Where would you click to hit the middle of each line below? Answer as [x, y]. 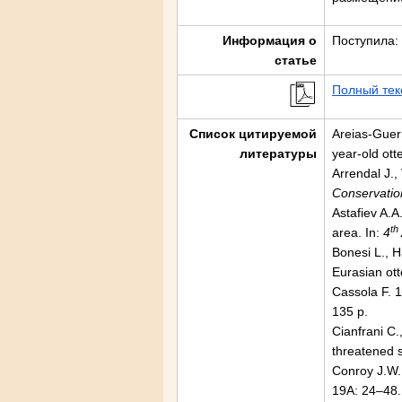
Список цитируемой [253, 134]
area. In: [358, 232]
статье [296, 60]
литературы [278, 153]
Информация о [270, 40]
